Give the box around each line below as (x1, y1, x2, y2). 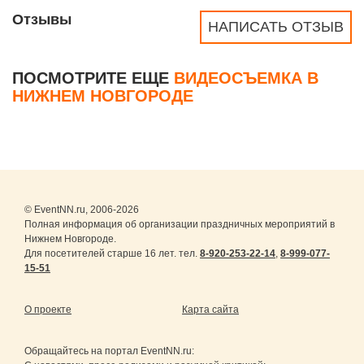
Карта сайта (182, 304, 239, 315)
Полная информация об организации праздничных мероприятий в (24, 219, 335, 230)
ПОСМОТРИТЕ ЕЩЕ (12, 69, 174, 87)
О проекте (24, 304, 71, 315)
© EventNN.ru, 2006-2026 (24, 204, 139, 215)
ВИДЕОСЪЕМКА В (174, 69, 318, 87)
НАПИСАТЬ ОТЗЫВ (208, 19, 344, 35)
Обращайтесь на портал (24, 345, 141, 357)
